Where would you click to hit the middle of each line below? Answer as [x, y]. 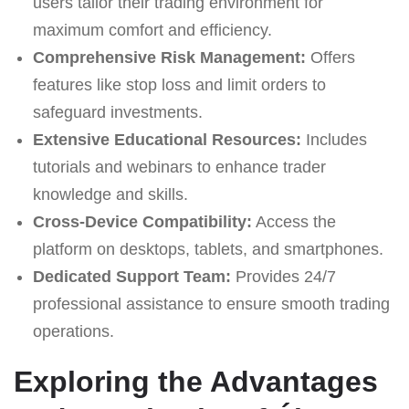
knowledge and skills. [110, 194]
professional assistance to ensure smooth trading [211, 304]
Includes [334, 139]
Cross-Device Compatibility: [142, 221]
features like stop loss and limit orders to [179, 84]
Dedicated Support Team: [131, 276]
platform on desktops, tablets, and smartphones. [208, 249]
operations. [73, 331]
